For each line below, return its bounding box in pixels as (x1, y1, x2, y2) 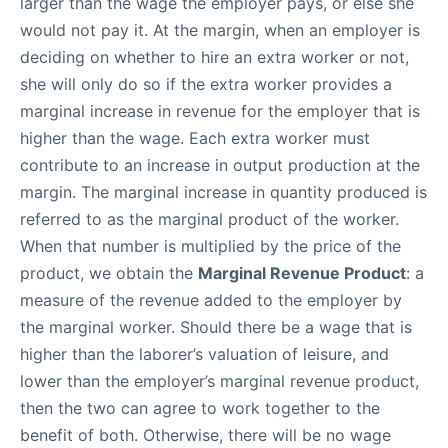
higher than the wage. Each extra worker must (20, 128, 370, 148)
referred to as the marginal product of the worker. (20, 209, 399, 229)
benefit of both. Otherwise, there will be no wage (20, 425, 391, 445)
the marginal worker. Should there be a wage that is (20, 317, 412, 337)
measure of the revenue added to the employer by (20, 290, 402, 310)
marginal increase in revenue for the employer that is (20, 101, 420, 121)
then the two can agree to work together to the (20, 398, 380, 418)
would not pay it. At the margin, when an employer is (20, 20, 420, 40)
